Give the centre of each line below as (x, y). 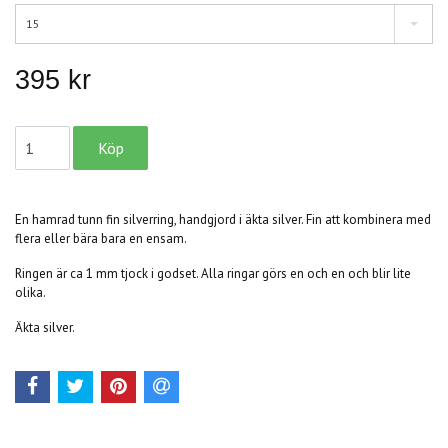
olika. (30, 292)
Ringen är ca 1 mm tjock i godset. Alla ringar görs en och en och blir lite (213, 273)
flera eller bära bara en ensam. (102, 238)
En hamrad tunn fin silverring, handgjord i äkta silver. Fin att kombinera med (223, 219)
